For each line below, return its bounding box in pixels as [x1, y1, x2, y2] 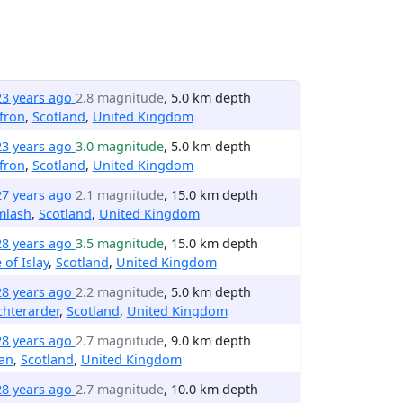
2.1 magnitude [75, 186, 164, 203]
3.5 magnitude [75, 235, 164, 252]
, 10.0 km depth [163, 381, 258, 398]
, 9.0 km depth [163, 332, 251, 349]
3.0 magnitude [75, 138, 164, 155]
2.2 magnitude [75, 283, 164, 300]
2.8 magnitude [75, 89, 164, 106]
